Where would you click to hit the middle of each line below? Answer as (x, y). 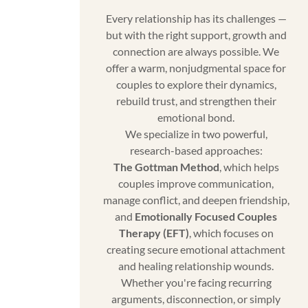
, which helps (249, 167)
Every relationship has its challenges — (196, 19)
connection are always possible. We (196, 52)
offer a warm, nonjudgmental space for (196, 68)
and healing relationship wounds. (196, 266)
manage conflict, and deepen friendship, (196, 200)
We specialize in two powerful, (196, 134)
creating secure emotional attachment (196, 250)
